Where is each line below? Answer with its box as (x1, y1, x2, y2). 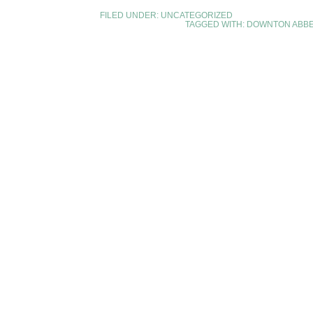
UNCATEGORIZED (161, 10, 233, 20)
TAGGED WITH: (185, 20, 247, 29)
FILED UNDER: (100, 10, 161, 20)
